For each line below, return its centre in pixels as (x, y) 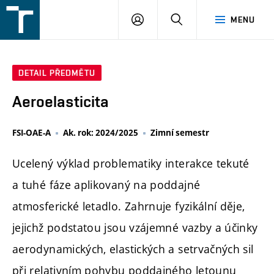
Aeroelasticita (61, 102)
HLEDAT (198, 19)
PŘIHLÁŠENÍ (168, 19)
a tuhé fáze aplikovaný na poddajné (106, 185)
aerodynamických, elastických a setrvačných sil (133, 249)
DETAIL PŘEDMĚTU (57, 73)
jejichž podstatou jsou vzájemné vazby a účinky (135, 228)
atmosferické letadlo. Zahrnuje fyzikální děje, (129, 206)
